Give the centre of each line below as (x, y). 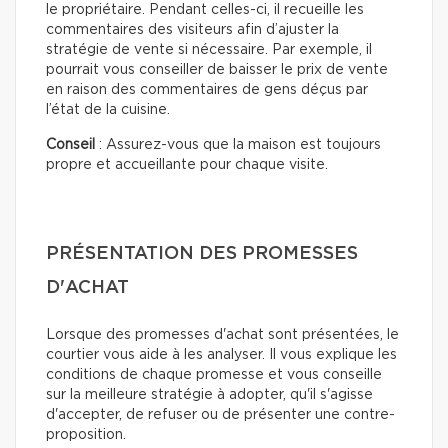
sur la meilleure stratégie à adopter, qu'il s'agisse (209, 394)
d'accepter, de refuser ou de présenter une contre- (220, 414)
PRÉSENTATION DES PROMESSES (202, 253)
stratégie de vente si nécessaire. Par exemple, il (209, 49)
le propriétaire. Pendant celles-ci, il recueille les (205, 9)
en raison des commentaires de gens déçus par (207, 89)
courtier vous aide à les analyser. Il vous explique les (221, 354)
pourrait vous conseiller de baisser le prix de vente (217, 69)
